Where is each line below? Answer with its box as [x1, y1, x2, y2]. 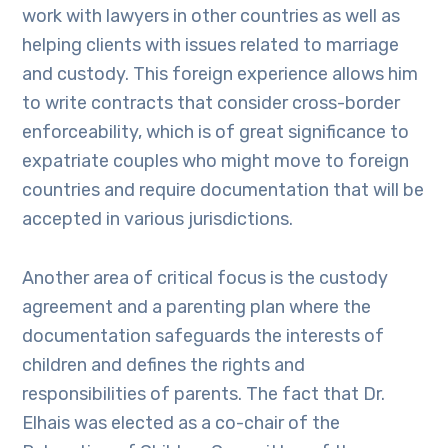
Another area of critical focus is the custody [22, 267, 389, 289]
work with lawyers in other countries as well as [22, 5, 401, 27]
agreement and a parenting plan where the [22, 296, 372, 318]
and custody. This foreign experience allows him [22, 63, 419, 85]
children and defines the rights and [22, 354, 306, 376]
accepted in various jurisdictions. [22, 208, 294, 230]
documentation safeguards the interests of [22, 325, 385, 347]
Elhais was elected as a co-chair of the [22, 412, 341, 434]
